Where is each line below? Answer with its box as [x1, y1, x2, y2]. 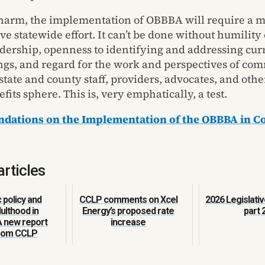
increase [111, 216, 146, 228]
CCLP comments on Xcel [79, 193, 177, 205]
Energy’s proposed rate [82, 205, 174, 216]
